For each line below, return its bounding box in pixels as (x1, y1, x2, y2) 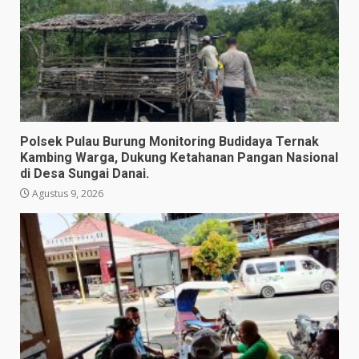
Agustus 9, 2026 (30, 187, 103, 201)
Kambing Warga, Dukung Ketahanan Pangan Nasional (20, 150, 338, 166)
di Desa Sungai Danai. (20, 166, 149, 182)
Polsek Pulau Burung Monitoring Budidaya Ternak (20, 134, 319, 150)
